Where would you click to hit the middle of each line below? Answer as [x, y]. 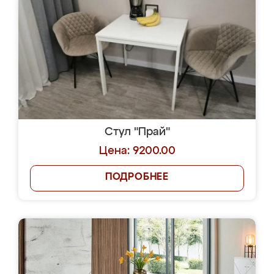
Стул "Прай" [137, 132]
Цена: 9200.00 [137, 151]
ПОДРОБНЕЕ [137, 177]
